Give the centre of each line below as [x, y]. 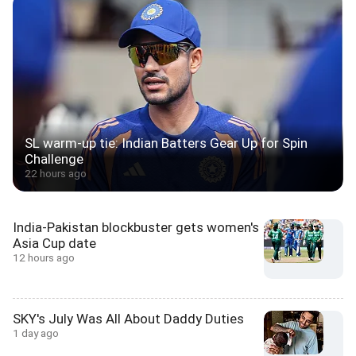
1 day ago [36, 333]
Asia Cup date [54, 244]
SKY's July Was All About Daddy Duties [128, 319]
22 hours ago [56, 174]
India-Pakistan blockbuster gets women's [136, 228]
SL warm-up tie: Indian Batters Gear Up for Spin [166, 143]
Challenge [54, 159]
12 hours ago [44, 258]
